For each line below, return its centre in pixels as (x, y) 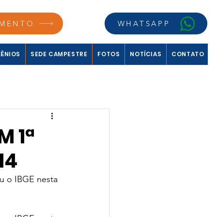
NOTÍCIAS (146, 54)
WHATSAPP (144, 23)
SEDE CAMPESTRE (59, 54)
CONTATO (188, 54)
